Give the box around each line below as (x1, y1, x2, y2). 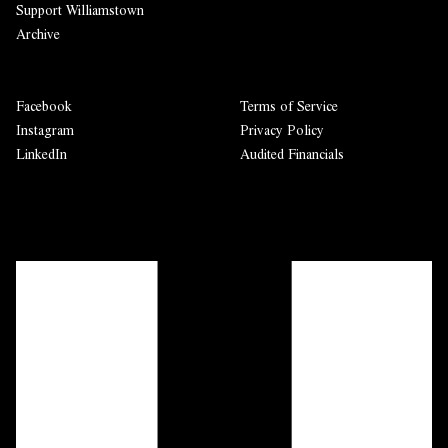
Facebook (16, 97, 72, 114)
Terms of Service (240, 97, 338, 114)
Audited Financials (240, 145, 344, 162)
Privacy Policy (240, 121, 324, 138)
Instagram (16, 121, 74, 138)
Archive (16, 25, 60, 42)
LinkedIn (16, 145, 67, 162)
